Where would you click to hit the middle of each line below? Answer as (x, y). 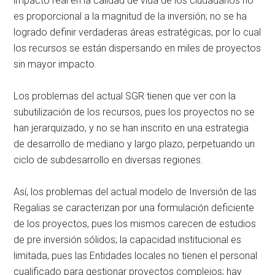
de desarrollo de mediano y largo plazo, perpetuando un (134, 144)
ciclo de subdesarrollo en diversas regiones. (109, 160)
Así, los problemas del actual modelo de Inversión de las (135, 192)
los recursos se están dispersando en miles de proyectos (137, 48)
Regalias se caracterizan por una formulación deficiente (134, 207)
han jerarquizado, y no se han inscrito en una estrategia (131, 128)
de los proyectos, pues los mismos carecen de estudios (135, 223)
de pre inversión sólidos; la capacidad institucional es (128, 239)
